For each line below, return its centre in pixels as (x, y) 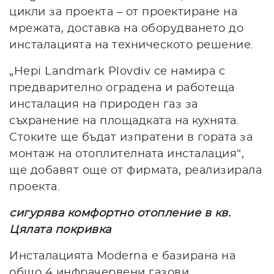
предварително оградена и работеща (122, 88)
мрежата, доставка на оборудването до (126, 28)
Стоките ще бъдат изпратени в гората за (131, 137)
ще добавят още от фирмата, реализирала (135, 170)
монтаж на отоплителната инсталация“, (127, 154)
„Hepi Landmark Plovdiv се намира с (117, 71)
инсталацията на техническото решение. (131, 45)
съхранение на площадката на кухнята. (124, 121)
